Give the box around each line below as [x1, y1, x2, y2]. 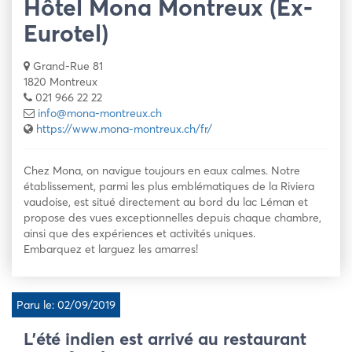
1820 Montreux [24, 75, 97, 89]
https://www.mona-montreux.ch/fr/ [36, 122, 212, 136]
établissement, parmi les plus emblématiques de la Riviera [24, 179, 314, 193]
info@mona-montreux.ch [38, 106, 162, 120]
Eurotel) [24, 19, 108, 48]
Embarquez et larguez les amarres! [24, 242, 198, 256]
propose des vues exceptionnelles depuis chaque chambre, [24, 211, 321, 225]
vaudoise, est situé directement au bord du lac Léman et [24, 195, 308, 209]
